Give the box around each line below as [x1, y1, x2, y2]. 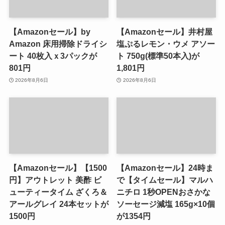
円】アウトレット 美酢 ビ [9, 175, 101, 184]
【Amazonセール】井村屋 [117, 27, 213, 37]
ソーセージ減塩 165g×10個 [117, 199, 215, 208]
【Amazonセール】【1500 [9, 163, 107, 172]
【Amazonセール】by [9, 27, 90, 37]
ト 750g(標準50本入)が [117, 51, 200, 61]
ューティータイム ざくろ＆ [9, 187, 107, 196]
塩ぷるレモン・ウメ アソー [117, 39, 215, 49]
